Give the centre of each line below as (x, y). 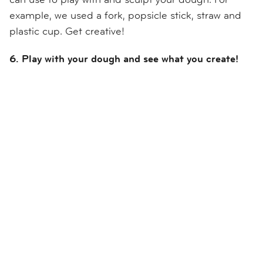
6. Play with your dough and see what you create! (124, 59)
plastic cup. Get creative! (67, 31)
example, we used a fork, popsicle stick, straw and (125, 15)
